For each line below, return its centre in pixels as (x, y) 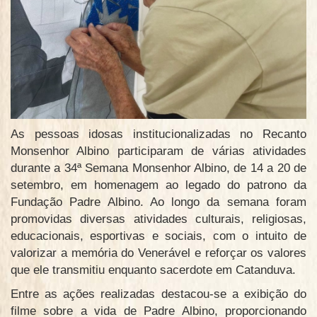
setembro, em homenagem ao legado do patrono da (158, 185)
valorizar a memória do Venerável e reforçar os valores (158, 253)
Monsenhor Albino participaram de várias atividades (158, 151)
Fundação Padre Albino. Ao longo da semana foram (158, 202)
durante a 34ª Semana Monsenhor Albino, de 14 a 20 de (158, 168)
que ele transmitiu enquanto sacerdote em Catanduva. (153, 270)
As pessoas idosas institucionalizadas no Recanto (158, 134)
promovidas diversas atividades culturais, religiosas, (158, 219)
